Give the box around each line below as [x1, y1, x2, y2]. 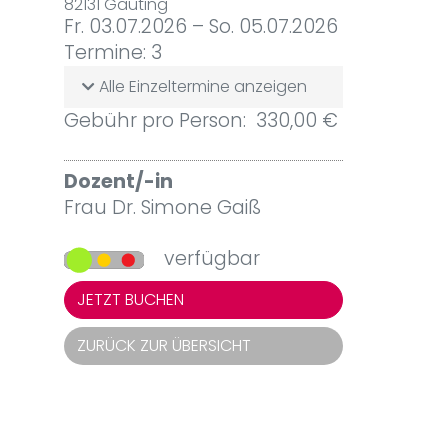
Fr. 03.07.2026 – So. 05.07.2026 [63, 13, 338, 40]
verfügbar [158, 245, 260, 272]
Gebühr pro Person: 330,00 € [63, 107, 338, 134]
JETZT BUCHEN [76, 287, 184, 311]
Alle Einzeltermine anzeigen [94, 75, 307, 98]
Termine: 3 [63, 39, 162, 66]
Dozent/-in [63, 168, 173, 195]
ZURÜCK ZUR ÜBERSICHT [76, 333, 251, 357]
